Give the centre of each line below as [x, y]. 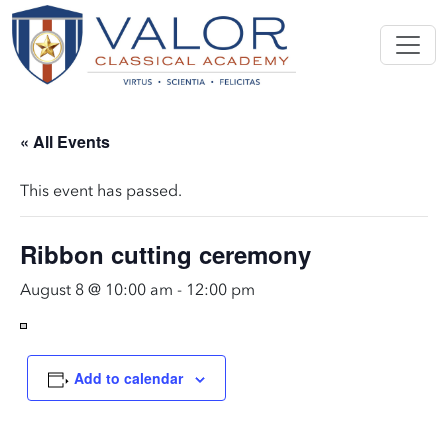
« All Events [65, 141]
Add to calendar [128, 378]
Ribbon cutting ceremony [165, 254]
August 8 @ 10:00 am [96, 291]
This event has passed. [101, 192]
